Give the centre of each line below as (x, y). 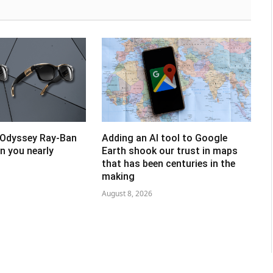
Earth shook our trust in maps (169, 151)
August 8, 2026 (127, 194)
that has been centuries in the (168, 164)
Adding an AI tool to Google (164, 138)
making (118, 177)
